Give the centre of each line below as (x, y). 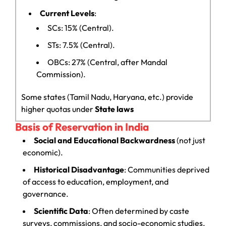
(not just (190, 140)
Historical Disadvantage (79, 169)
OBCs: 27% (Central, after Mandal (107, 62)
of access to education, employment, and (96, 181)
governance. (46, 193)
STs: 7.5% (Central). (81, 45)
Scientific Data (61, 211)
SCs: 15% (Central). (81, 27)
